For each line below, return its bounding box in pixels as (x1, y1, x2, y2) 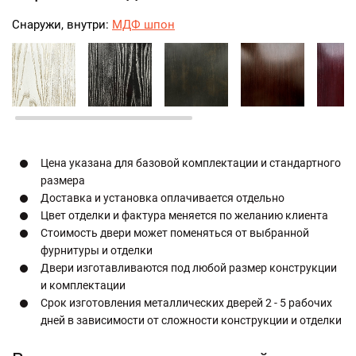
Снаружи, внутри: (12, 17, 112, 32)
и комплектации (41, 279, 126, 292)
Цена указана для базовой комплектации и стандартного (41, 157, 341, 169)
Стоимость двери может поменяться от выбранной (41, 226, 309, 239)
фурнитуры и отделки (41, 244, 153, 257)
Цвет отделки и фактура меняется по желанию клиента (41, 209, 328, 222)
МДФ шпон (112, 17, 175, 32)
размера (41, 174, 85, 187)
